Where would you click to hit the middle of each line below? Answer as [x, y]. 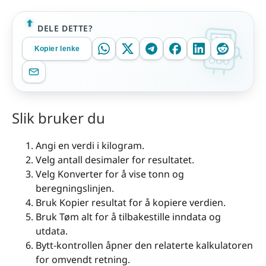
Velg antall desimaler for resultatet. [115, 160]
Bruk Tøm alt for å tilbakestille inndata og [128, 217]
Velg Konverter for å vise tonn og [110, 174]
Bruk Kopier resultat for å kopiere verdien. [131, 203]
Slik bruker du [58, 118]
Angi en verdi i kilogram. [90, 146]
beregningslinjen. [75, 189]
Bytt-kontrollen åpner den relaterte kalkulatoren [144, 246]
